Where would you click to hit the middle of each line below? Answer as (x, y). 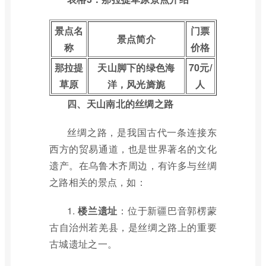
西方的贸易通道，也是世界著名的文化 (133, 149)
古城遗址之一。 (83, 244)
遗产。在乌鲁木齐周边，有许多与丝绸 (133, 165)
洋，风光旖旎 (136, 84)
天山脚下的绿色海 (136, 67)
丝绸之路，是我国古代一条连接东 (142, 132)
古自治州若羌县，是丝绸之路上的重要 (133, 227)
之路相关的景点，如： (98, 182)
